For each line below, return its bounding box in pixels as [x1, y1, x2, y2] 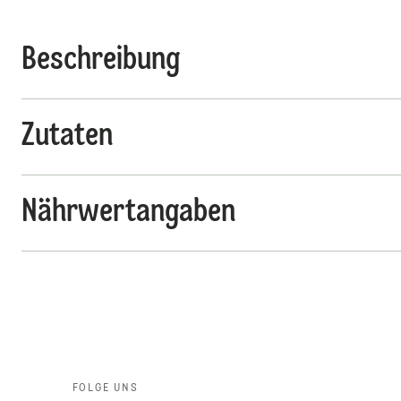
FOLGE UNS [72, 383, 139, 395]
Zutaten [21, 120, 113, 153]
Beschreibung [21, 44, 180, 77]
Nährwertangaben [21, 196, 235, 229]
